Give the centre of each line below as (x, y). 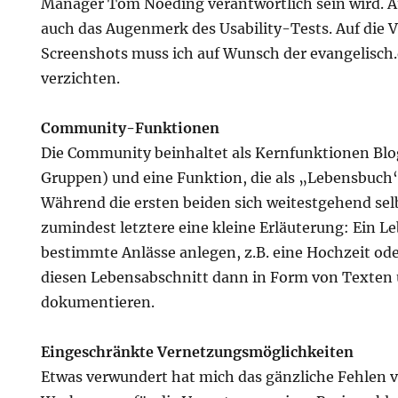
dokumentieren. (98, 302)
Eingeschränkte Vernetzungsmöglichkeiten (198, 352)
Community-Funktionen (131, 128)
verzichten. (81, 78)
